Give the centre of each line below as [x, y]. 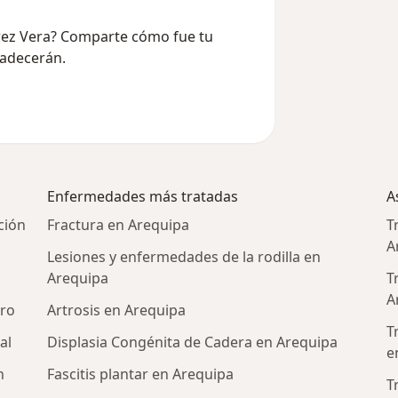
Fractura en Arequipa [119, 224]
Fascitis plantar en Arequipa [141, 374]
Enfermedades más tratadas [143, 196]
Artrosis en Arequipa [117, 310]
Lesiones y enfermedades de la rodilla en [184, 256]
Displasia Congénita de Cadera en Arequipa [193, 342]
